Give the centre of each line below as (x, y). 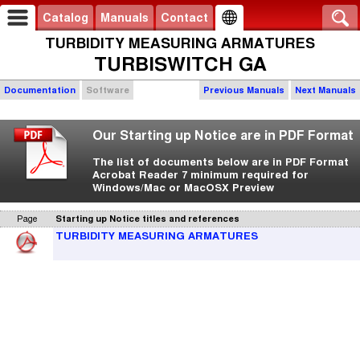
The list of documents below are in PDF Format (221, 162)
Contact (184, 18)
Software (108, 90)
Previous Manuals (244, 90)
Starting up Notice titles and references (147, 219)
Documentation (40, 90)
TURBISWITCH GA (180, 64)
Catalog (65, 18)
